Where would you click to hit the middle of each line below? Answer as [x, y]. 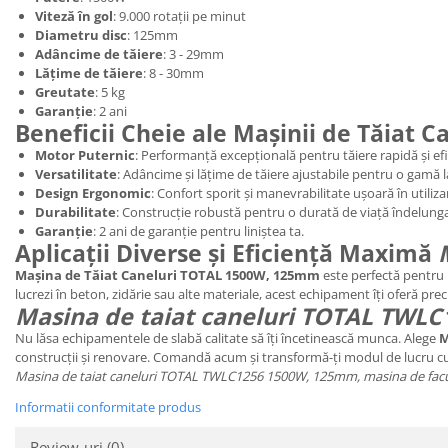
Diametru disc [81, 35]
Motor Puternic [85, 155]
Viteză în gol [74, 16]
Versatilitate [76, 174]
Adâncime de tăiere [99, 54]
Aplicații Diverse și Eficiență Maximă [226, 253]
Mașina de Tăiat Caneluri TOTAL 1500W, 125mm [167, 275]
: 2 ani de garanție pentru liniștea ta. [198, 231]
